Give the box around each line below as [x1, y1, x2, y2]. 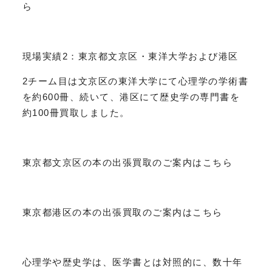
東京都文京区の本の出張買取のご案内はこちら [22, 157, 233, 168]
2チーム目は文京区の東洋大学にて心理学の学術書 [22, 75, 249, 86]
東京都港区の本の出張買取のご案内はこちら [22, 206, 223, 217]
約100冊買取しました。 [22, 107, 130, 118]
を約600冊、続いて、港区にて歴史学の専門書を [22, 91, 240, 102]
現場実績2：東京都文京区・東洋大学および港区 [22, 50, 239, 61]
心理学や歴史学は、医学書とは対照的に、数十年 [22, 256, 243, 267]
